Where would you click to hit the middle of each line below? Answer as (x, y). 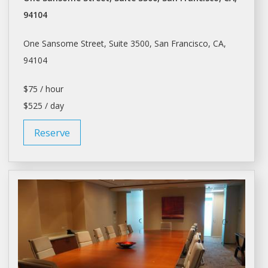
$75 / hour (43, 89)
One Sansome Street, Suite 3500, (89, 44)
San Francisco (181, 44)
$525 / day (43, 106)
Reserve (52, 133)
